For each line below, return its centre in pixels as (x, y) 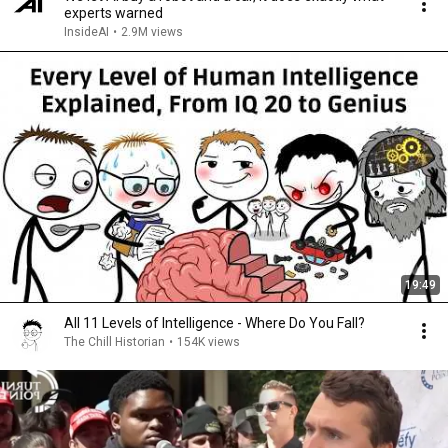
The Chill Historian (114, 342)
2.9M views (152, 32)
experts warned (113, 13)
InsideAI (86, 32)
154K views (208, 342)
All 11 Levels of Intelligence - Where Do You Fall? (214, 323)
